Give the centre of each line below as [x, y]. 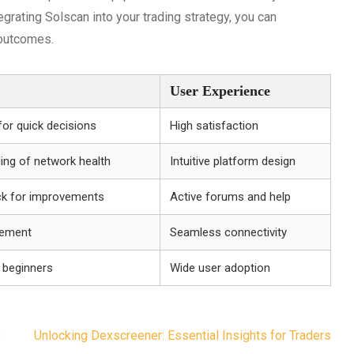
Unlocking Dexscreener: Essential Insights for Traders [183, 335]
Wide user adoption [220, 268]
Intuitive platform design [233, 161]
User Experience [220, 91]
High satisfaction [214, 126]
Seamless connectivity [228, 232]
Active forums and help [230, 197]
